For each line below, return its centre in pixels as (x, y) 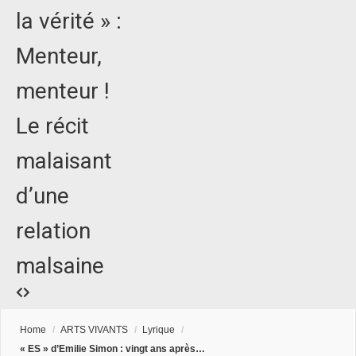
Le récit (52, 126)
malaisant (64, 161)
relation (53, 231)
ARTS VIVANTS (94, 330)
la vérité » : (69, 21)
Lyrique (159, 330)
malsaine (60, 266)
